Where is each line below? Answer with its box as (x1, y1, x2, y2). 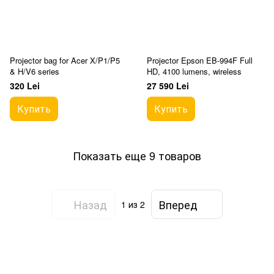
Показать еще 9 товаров (73, 147, 201, 163)
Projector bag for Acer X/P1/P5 (10, 54, 120, 66)
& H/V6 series (10, 65, 59, 77)
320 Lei (10, 80, 40, 92)
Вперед (159, 196, 198, 212)
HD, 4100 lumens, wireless (147, 65, 242, 77)
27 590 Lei (147, 80, 189, 92)
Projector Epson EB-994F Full (147, 54, 253, 66)
